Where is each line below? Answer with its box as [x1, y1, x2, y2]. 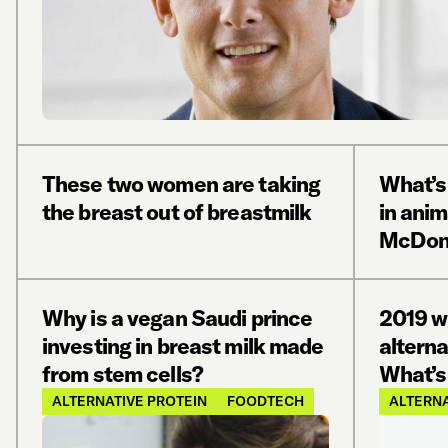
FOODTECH [227, 392, 304, 410]
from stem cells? [42, 360, 203, 388]
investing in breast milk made [42, 332, 324, 360]
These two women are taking [42, 170, 321, 198]
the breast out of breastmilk [42, 198, 312, 226]
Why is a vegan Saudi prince [42, 304, 313, 332]
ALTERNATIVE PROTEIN [52, 392, 207, 410]
